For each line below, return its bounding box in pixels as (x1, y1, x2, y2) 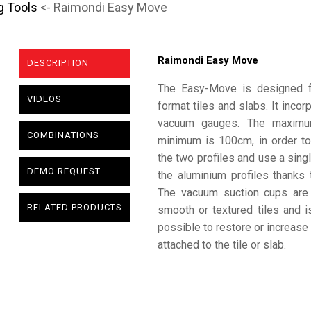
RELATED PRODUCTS (27, 202, 122, 213)
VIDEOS (27, 94, 62, 105)
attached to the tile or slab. (158, 238, 286, 252)
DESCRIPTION (27, 58, 89, 69)
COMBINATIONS (27, 130, 99, 141)
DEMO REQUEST (27, 166, 101, 177)
